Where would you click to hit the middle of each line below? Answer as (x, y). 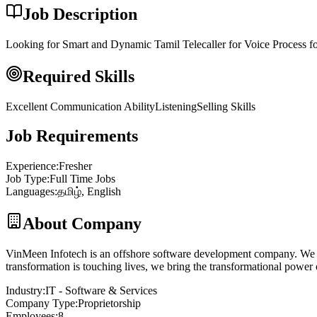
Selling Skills (226, 106)
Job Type (26, 179)
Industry (24, 291)
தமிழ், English (89, 192)
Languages (30, 192)
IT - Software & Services (101, 291)
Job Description (80, 14)
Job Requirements (72, 136)
